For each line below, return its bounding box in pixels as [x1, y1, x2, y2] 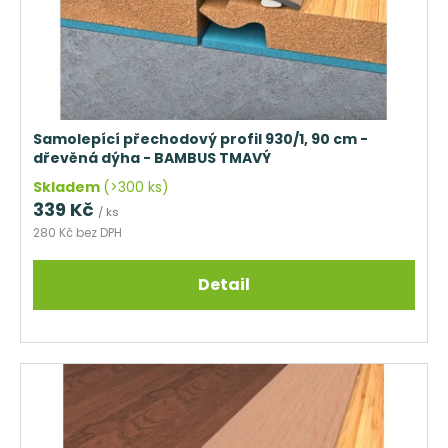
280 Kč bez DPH [33, 223, 122, 241]
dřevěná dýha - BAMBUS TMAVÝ [33, 147, 271, 168]
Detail [198, 272, 250, 296]
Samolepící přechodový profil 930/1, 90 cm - [33, 128, 368, 149]
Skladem [33, 176, 103, 197]
